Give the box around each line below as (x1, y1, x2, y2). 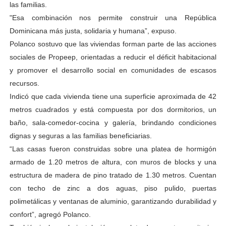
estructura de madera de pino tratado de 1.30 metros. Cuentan (9, 171, 217, 179)
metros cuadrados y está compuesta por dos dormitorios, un (9, 105, 217, 114)
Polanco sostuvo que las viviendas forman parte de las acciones (9, 40, 217, 48)
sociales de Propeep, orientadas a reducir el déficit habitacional (9, 53, 217, 61)
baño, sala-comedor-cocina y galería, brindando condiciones (9, 119, 217, 127)
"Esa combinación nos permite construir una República (9, 14, 217, 22)
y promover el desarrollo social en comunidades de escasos (9, 66, 217, 74)
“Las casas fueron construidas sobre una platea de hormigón (9, 145, 217, 153)
